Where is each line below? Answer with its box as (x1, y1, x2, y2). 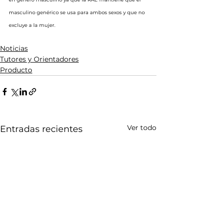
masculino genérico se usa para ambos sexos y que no (9, 9, 146, 16)
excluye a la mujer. (9, 22, 55, 28)
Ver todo (127, 123, 156, 132)
